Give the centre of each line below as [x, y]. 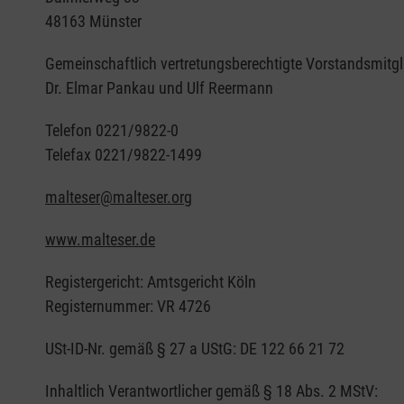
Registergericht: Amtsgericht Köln [151, 282]
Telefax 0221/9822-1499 [124, 155]
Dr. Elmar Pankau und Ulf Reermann [159, 88]
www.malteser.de [100, 240]
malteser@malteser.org [119, 197]
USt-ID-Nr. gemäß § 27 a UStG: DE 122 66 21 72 [195, 349]
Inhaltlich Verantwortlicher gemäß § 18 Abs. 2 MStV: [211, 391]
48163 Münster [93, 22]
